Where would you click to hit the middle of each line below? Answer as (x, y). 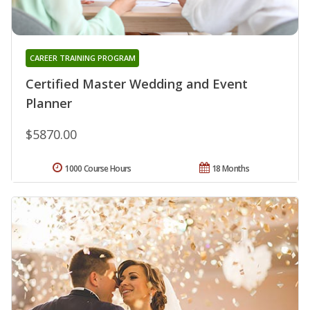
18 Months (230, 169)
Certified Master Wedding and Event (137, 84)
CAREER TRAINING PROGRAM (82, 58)
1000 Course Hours (98, 169)
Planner (49, 103)
